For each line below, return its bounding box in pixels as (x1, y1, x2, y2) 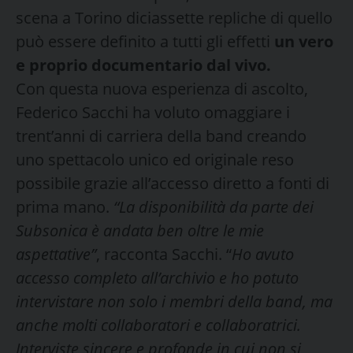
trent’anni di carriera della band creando (16, 124, 307, 147)
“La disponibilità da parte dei (113, 195, 314, 217)
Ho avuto (232, 243, 294, 265)
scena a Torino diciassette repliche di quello (16, 6, 333, 28)
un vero (274, 30, 333, 52)
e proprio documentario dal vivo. (16, 54, 275, 76)
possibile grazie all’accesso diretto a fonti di (16, 172, 329, 194)
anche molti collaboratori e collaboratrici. (16, 314, 305, 336)
